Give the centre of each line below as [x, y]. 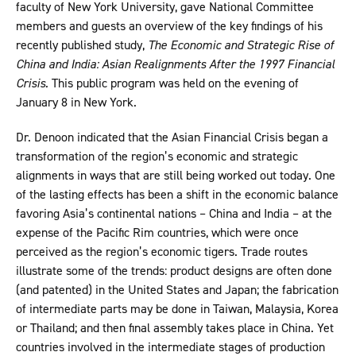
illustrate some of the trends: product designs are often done [174, 271]
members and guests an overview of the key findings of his [169, 26]
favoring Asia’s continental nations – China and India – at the [174, 214]
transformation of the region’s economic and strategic [157, 157]
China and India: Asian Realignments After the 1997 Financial [175, 64]
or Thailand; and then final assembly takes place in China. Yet [175, 328]
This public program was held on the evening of [174, 83]
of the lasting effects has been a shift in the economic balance [177, 195]
